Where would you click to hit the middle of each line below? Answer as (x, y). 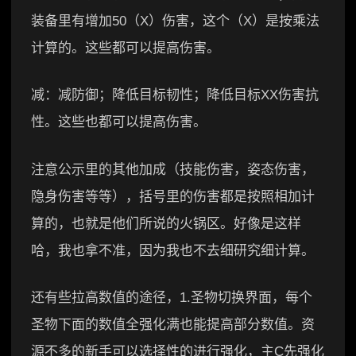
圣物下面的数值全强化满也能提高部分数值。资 (173, 325)
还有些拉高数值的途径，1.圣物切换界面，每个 (172, 298)
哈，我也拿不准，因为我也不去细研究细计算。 (173, 250)
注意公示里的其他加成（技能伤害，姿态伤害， (173, 169)
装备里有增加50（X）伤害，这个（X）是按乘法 (175, 21)
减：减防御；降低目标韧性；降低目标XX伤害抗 (175, 95)
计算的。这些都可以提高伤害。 (126, 48)
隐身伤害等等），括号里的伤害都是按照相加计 (173, 196)
